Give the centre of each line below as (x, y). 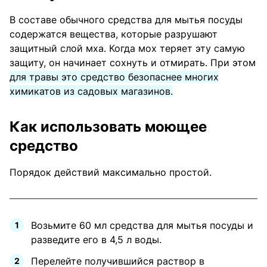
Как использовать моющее (108, 126)
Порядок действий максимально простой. (111, 172)
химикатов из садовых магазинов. (91, 91)
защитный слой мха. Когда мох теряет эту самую (127, 48)
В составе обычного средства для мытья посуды (126, 19)
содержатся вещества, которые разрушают (114, 34)
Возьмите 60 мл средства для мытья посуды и (142, 225)
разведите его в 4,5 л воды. (96, 239)
